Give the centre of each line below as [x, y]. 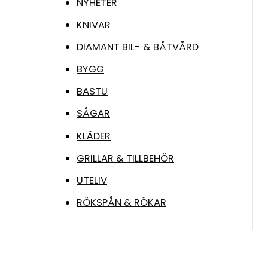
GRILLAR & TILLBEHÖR [125, 158]
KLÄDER [94, 136]
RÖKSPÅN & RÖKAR [121, 202]
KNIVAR [94, 25]
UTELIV [92, 180]
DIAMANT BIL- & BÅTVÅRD [138, 47]
